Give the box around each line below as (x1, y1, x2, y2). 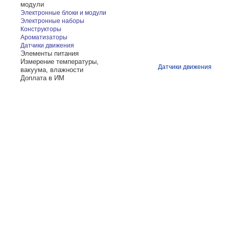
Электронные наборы (20, 17, 84, 25)
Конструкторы (20, 26, 61, 33)
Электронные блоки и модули (20, 9, 106, 16)
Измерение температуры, (20, 58, 99, 65)
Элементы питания (20, 50, 79, 57)
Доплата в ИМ (20, 74, 64, 82)
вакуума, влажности (20, 66, 83, 74)
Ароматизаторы (20, 34, 67, 41)
